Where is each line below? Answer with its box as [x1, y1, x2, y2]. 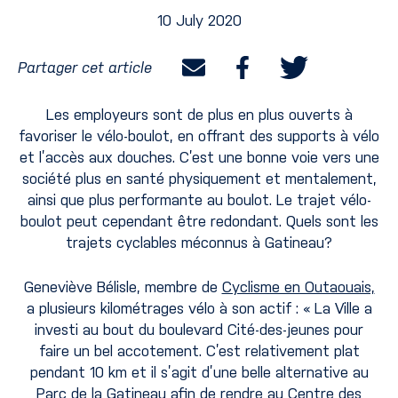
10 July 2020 [156, 12, 242, 29]
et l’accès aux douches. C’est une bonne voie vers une [19, 148, 379, 166]
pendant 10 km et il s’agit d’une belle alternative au [29, 362, 369, 381]
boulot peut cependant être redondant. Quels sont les [20, 212, 378, 230]
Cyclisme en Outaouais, [221, 277, 375, 296]
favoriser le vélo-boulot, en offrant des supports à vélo [19, 127, 379, 145]
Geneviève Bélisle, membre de [23, 277, 222, 296]
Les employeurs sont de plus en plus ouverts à [45, 106, 353, 123]
